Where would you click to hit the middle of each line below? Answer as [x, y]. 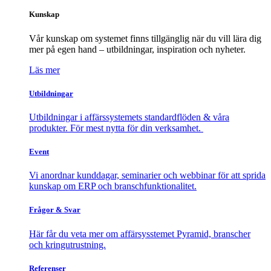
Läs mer [44, 70]
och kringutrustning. [67, 244]
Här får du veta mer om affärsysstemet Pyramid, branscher [140, 233]
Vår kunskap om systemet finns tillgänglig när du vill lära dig [145, 38]
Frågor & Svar [55, 210]
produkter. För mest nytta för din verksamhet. [116, 128]
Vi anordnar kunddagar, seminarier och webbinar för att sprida [147, 175]
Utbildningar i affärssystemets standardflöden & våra [129, 117]
